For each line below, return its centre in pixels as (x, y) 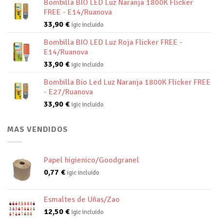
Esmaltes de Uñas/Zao (82, 199)
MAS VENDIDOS (38, 130)
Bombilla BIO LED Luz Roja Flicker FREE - (113, 43)
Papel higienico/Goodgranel (91, 160)
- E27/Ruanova (68, 92)
